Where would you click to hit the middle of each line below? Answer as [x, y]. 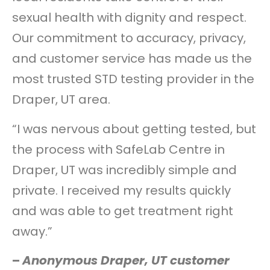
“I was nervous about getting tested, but [134, 129]
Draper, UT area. [61, 100]
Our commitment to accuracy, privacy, [129, 38]
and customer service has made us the [132, 59]
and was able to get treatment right [123, 211]
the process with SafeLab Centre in [118, 149]
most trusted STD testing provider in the [133, 79]
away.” [32, 231]
